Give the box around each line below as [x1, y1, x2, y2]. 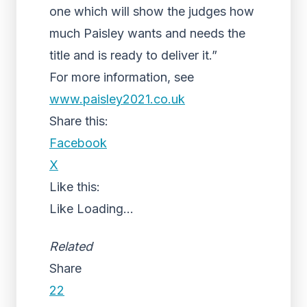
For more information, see [49, 70, 194, 84]
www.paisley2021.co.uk [49, 92, 185, 106]
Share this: [49, 114, 108, 128]
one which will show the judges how [49, 4, 254, 19]
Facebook [49, 136, 107, 150]
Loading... [77, 201, 134, 216]
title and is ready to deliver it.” [49, 48, 217, 62]
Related [49, 239, 93, 254]
